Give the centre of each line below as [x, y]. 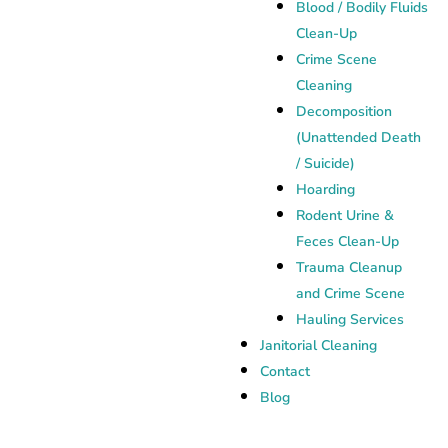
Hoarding [325, 189]
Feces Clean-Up [347, 241]
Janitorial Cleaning [318, 345]
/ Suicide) [325, 163]
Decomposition [344, 111]
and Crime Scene [350, 293]
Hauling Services [350, 319]
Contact [285, 371]
